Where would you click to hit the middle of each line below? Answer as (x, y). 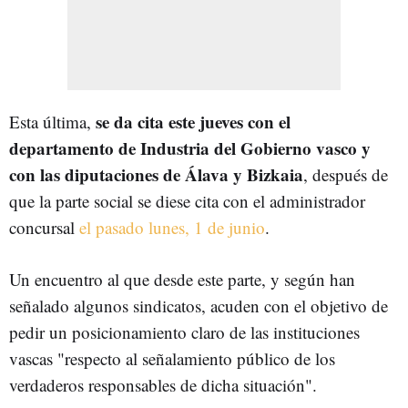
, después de (346, 174)
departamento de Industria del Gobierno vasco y (190, 148)
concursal (44, 227)
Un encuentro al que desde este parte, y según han (182, 279)
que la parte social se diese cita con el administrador (187, 200)
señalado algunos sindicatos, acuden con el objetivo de (199, 305)
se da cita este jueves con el (193, 121)
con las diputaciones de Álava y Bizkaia (156, 174)
